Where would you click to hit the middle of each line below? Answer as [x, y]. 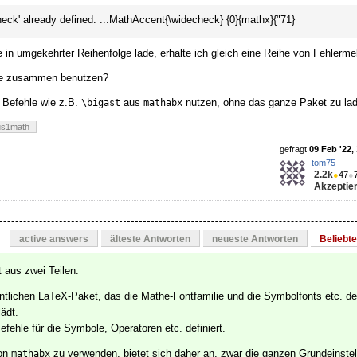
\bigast [101, 103]
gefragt [294, 149]
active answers [54, 239]
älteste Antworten [150, 239]
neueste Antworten [255, 239]
